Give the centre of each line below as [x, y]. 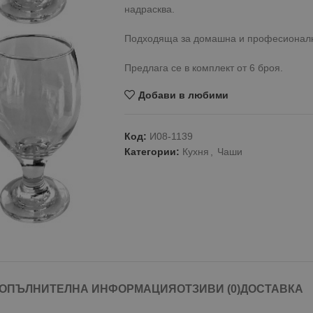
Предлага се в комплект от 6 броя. [203, 68]
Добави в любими [183, 95]
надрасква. [149, 9]
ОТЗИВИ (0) [209, 289]
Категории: [152, 152]
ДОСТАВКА [272, 289]
